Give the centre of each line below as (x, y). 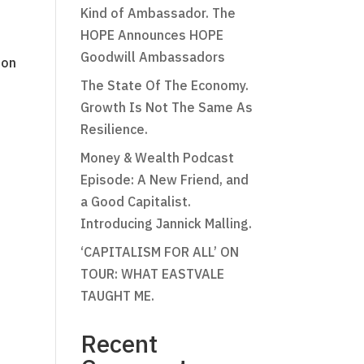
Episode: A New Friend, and (164, 180)
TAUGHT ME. (117, 296)
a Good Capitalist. (135, 201)
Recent (119, 343)
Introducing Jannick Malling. (166, 223)
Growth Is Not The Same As (166, 107)
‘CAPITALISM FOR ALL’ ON (159, 252)
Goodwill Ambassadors (152, 57)
